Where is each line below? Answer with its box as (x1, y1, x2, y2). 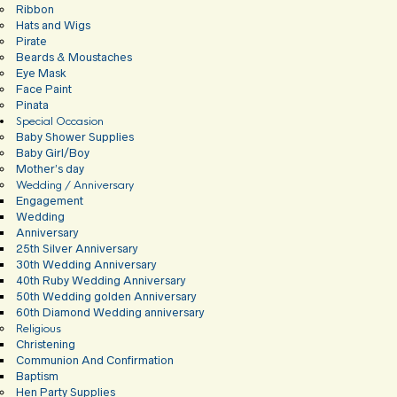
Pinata (16, 98, 49, 113)
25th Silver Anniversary (16, 242, 138, 256)
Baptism (16, 370, 58, 384)
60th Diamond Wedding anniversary (16, 306, 205, 320)
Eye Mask (16, 66, 66, 81)
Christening (16, 338, 75, 352)
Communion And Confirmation (16, 354, 174, 368)
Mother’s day (16, 162, 84, 176)
